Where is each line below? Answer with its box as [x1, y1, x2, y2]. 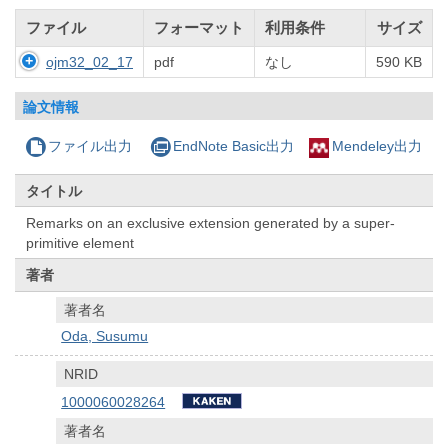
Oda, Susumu [61, 328, 149, 345]
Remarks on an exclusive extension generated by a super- [26, 214, 396, 231]
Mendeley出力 [331, 138, 422, 155]
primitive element [26, 234, 135, 251]
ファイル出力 [48, 138, 133, 155]
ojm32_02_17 [46, 54, 133, 71]
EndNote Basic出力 [172, 138, 294, 155]
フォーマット [154, 19, 244, 37]
